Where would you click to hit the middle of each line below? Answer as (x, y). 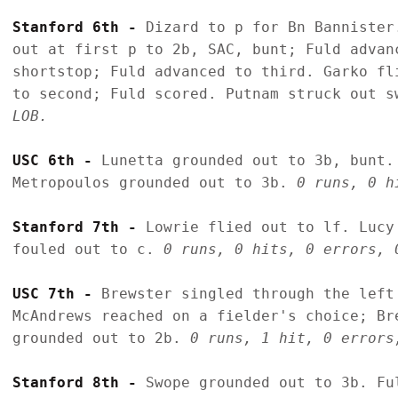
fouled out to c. (88, 249)
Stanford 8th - (79, 382)
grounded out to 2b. (101, 338)
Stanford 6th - (79, 27)
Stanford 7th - (79, 227)
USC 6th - (57, 160)
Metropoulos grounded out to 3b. (155, 182)
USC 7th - (57, 293)
